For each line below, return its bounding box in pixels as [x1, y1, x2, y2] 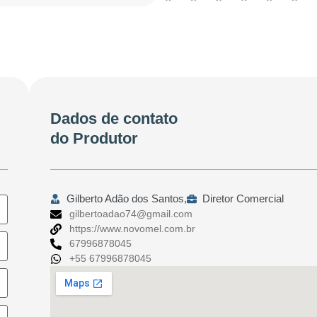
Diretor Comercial [202, 192, 284, 205]
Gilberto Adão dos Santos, [66, 192, 187, 205]
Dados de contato [50, 110, 178, 128]
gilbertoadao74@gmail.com [69, 208, 193, 220]
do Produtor [50, 129, 139, 148]
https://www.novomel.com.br [69, 223, 196, 235]
